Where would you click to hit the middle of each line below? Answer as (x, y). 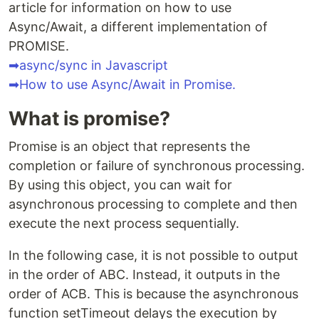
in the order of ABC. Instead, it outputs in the (144, 274)
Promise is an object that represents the (129, 146)
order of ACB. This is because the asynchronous (153, 294)
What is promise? (89, 119)
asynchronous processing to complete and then (153, 204)
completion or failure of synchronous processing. (157, 166)
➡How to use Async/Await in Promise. (122, 84)
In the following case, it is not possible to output (153, 255)
